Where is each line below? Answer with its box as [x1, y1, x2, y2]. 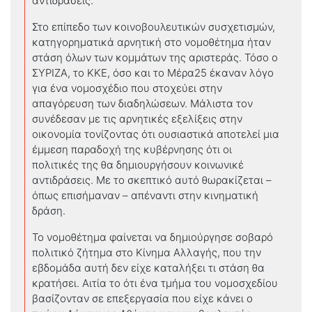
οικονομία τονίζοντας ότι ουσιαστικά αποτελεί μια [32, 127, 279, 141]
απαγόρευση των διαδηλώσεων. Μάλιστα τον [32, 96, 253, 110]
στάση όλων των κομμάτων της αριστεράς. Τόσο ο [32, 50, 278, 64]
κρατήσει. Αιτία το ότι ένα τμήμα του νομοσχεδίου [32, 276, 278, 290]
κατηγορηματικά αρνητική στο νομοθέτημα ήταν [32, 35, 271, 49]
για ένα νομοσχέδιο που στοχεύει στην [32, 81, 222, 95]
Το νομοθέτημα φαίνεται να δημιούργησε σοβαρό [32, 230, 273, 244]
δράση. [32, 203, 68, 217]
